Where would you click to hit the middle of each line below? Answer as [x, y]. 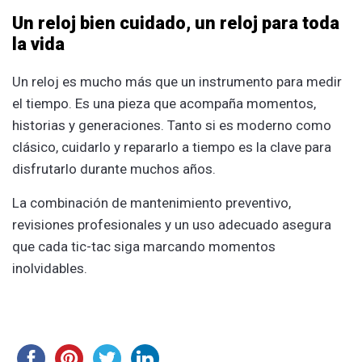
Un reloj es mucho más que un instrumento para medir [177, 81]
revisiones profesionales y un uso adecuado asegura [172, 224]
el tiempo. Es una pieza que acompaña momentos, [164, 103]
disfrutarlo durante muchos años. [114, 168]
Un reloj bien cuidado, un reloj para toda [176, 23]
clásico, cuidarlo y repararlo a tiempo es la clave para [172, 147]
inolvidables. [50, 268]
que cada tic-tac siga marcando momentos [144, 246]
